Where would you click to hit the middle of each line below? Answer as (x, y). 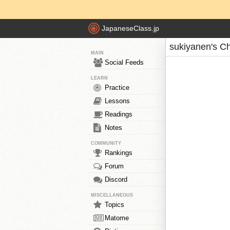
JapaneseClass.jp (130, 28)
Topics (114, 205)
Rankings (119, 153)
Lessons (117, 101)
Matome (117, 218)
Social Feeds (124, 62)
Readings (119, 114)
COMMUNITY (106, 143)
